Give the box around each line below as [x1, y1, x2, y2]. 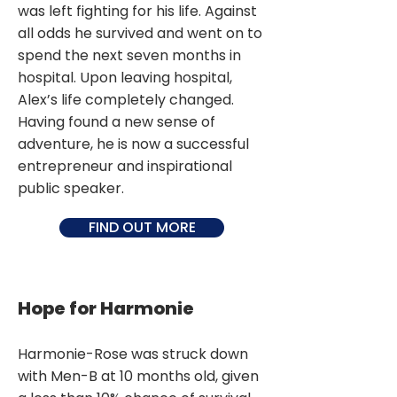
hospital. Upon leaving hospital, [18, 67, 232, 88]
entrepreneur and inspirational [18, 156, 232, 176]
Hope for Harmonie [18, 296, 194, 321]
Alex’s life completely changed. [18, 90, 234, 110]
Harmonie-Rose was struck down [18, 344, 248, 364]
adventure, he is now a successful [18, 134, 249, 154]
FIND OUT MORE [88, 217, 196, 237]
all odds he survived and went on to [18, 23, 262, 43]
